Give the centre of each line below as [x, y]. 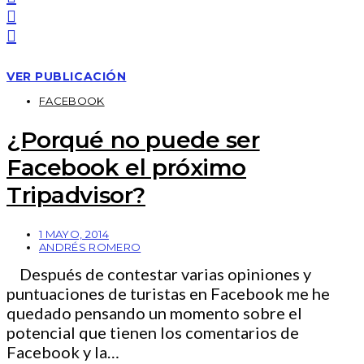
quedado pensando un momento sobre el [154, 313]
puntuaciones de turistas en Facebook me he [168, 294]
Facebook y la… [63, 352]
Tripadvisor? [76, 195]
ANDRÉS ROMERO [90, 247]
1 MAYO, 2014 [74, 234]
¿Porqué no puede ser [133, 139]
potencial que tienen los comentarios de [153, 333]
